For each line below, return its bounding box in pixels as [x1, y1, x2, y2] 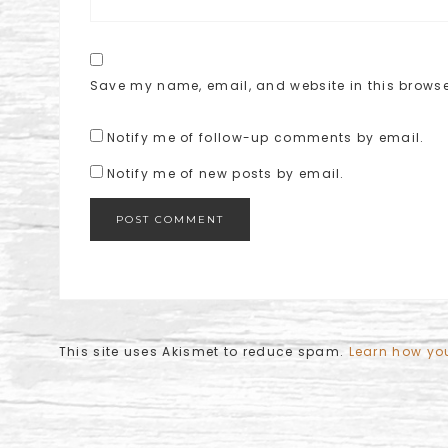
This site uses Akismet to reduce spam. [58, 343, 349, 360]
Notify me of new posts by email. [107, 165, 345, 182]
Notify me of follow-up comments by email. [107, 129, 425, 146]
